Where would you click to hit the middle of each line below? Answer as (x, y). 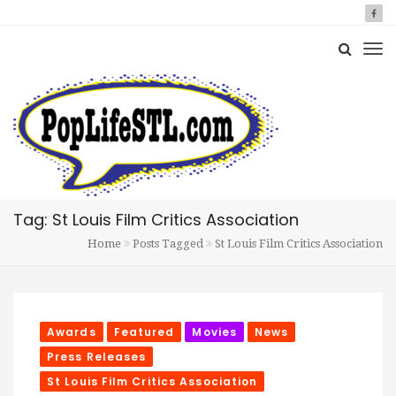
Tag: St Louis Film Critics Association (156, 220)
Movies (215, 332)
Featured (144, 332)
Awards (72, 332)
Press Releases (97, 357)
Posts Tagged (168, 244)
